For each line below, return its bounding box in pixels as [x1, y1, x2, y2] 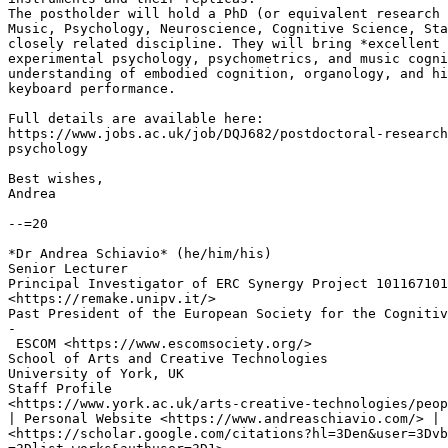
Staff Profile [8, 381, 112, 397]
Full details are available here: [8, 111, 264, 127]
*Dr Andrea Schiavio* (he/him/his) [8, 246, 272, 262]
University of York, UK [8, 366, 184, 382]
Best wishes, [8, 171, 104, 187]
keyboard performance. [8, 81, 176, 97]
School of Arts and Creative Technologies [8, 351, 328, 367]
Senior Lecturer [8, 261, 128, 277]
